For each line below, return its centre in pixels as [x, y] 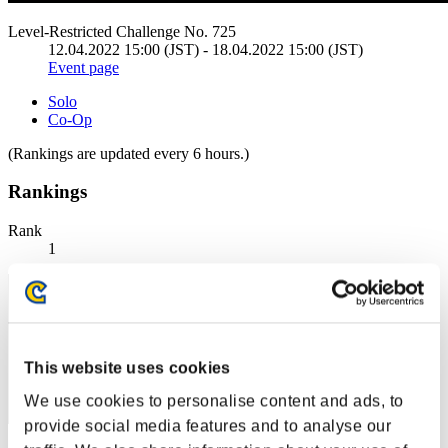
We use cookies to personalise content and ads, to [214, 401]
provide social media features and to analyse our [207, 426]
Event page [83, 67]
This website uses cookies [127, 368]
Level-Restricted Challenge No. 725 [122, 31]
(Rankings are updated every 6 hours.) [128, 153]
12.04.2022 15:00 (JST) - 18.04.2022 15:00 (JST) [205, 49]
